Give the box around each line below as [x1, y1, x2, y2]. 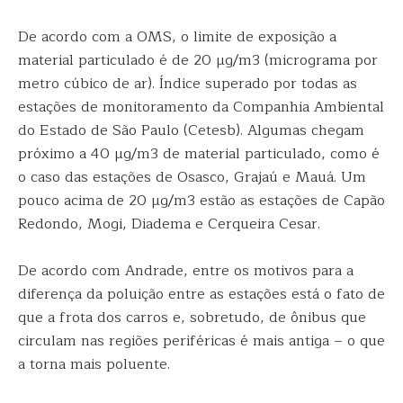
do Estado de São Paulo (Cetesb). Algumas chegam [18, 119, 364, 142]
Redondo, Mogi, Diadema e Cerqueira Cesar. [18, 212, 320, 236]
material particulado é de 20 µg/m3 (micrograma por [18, 49, 378, 72]
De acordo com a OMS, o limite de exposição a [18, 25, 336, 49]
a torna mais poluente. [18, 353, 170, 376]
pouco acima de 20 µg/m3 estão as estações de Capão [18, 189, 385, 212]
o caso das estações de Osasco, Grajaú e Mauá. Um [18, 166, 366, 189]
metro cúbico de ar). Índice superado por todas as [18, 72, 357, 95]
